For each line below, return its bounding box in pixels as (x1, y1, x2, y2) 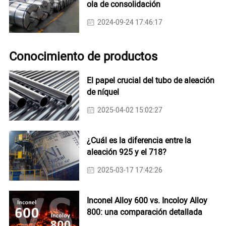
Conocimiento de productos (9, 47, 157, 66)
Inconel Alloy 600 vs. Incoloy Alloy (86, 195, 207, 207)
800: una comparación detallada (86, 206, 202, 219)
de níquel (86, 86, 119, 99)
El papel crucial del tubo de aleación (86, 75, 214, 87)
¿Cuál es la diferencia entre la (86, 135, 191, 147)
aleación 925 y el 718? (86, 146, 166, 159)
